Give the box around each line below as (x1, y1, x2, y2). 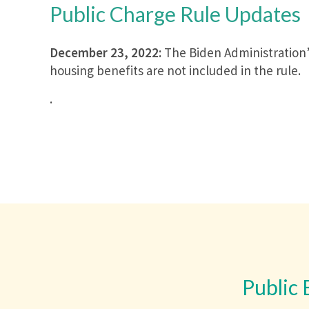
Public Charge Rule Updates (50, 1, 301, 27)
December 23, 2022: (50, 44, 164, 61)
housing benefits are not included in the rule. (50, 62, 301, 79)
